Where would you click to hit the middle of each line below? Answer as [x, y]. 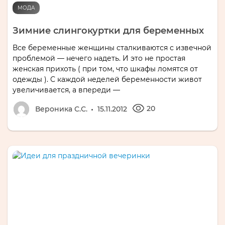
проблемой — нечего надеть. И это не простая [99, 58]
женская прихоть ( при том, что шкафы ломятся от [105, 69]
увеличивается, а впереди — [66, 90]
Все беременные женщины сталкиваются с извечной [112, 47]
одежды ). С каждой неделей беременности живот [107, 79]
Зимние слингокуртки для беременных [108, 30]
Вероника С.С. [61, 109]
